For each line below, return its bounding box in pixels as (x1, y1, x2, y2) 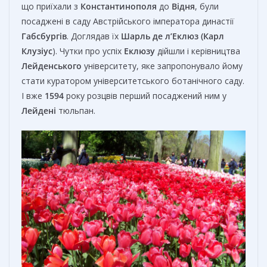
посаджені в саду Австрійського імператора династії (21, 15, 234, 27)
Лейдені (21, 104, 56, 116)
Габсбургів (21, 30, 67, 42)
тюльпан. (56, 104, 95, 116)
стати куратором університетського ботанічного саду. (21, 74, 244, 86)
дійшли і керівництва (155, 45, 240, 57)
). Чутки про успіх (52, 45, 124, 57)
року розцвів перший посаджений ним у (64, 89, 226, 101)
